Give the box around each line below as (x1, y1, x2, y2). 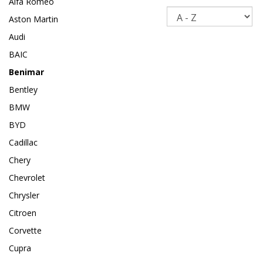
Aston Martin (9, 14, 58, 25)
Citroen (9, 207, 36, 219)
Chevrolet (9, 172, 45, 184)
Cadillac (9, 137, 38, 149)
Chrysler (9, 190, 39, 201)
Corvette (9, 225, 42, 237)
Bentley (9, 84, 38, 96)
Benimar (9, 66, 44, 78)
